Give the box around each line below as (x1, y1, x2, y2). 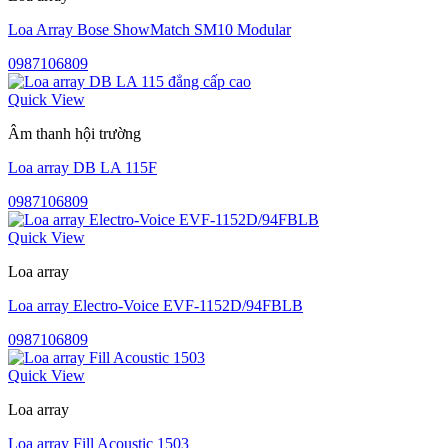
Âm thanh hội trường (8, 124, 141, 142)
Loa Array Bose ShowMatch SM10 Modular (8, 20, 291, 38)
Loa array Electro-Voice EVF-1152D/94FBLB (8, 296, 303, 314)
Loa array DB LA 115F (8, 158, 157, 176)
